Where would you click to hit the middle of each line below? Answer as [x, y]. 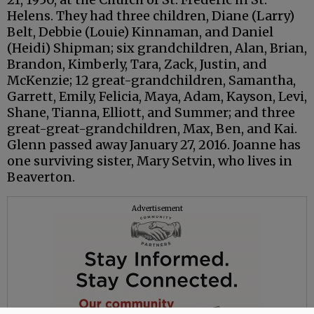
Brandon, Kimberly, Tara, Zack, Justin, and [137, 64]
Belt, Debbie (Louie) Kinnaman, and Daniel [140, 32]
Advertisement [157, 208]
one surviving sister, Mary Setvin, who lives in [150, 161]
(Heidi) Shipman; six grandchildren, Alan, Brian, [157, 48]
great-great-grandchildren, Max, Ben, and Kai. [152, 128]
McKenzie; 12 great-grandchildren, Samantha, [151, 80]
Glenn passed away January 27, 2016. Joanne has [154, 144]
